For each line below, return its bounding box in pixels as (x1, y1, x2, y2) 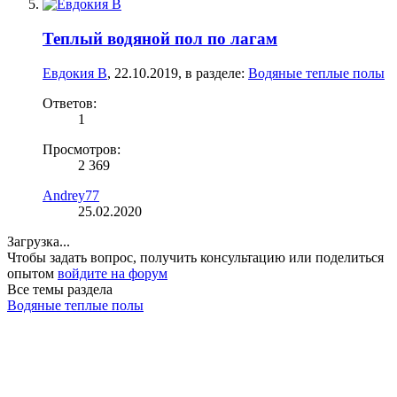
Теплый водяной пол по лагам (43, 28, 277, 48)
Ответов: (43, 95, 97, 111)
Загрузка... (7, 233, 70, 249)
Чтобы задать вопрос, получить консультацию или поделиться (7, 249, 384, 265)
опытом (7, 265, 58, 281)
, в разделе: (178, 65, 248, 81)
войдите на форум (58, 265, 167, 281)
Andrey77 (43, 187, 99, 203)
